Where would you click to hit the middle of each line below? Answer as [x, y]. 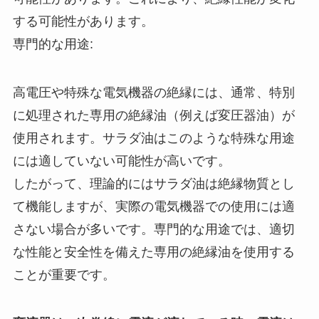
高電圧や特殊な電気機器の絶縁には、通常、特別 [153, 92]
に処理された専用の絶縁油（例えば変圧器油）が [153, 115]
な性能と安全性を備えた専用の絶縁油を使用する [153, 252]
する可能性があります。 [83, 22]
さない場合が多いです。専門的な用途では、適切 [153, 229]
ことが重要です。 [64, 274]
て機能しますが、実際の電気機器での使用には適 [153, 206]
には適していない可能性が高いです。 [121, 161]
